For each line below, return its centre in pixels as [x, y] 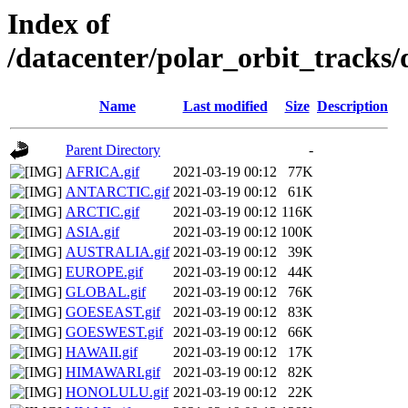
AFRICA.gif [102, 172]
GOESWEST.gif [114, 332]
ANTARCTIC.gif [117, 192]
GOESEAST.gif [113, 312]
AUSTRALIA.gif [117, 252]
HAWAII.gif [102, 352]
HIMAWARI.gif [113, 372]
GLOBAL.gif [106, 292]
